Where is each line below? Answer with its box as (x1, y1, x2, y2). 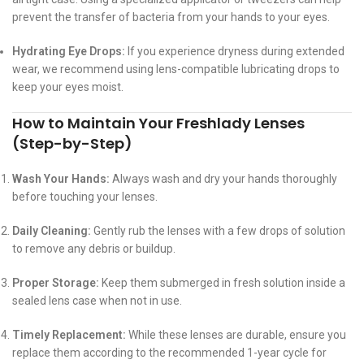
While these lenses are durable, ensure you (126, 328, 346, 342)
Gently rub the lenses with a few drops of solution (91, 224, 345, 238)
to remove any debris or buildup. (12, 242, 175, 256)
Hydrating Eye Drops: (12, 45, 125, 58)
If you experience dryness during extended (125, 45, 344, 58)
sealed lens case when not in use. (12, 294, 182, 308)
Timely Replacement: (12, 328, 126, 342)
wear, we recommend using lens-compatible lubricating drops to (12, 63, 340, 76)
